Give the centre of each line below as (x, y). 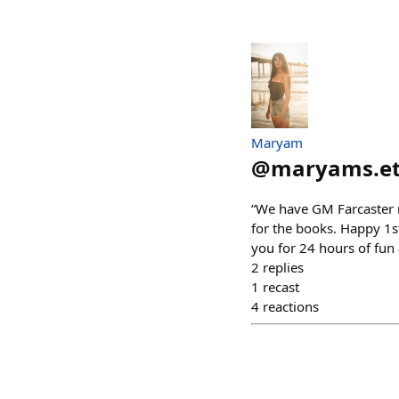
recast (281, 287)
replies (283, 268)
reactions (291, 307)
